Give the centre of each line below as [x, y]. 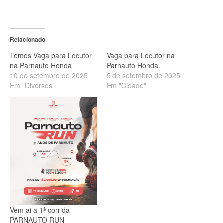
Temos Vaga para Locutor [51, 55]
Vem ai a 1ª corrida [40, 210]
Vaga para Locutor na [141, 55]
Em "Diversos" [32, 85]
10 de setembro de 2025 [49, 75]
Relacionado [28, 39]
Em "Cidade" [126, 85]
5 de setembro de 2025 [143, 75]
